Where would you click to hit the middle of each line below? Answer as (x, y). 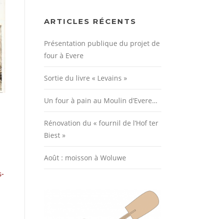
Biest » (55, 135)
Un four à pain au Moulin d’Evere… (101, 100)
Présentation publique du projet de (102, 43)
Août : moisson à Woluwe (85, 157)
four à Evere (64, 55)
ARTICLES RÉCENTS (90, 21)
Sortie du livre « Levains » (86, 78)
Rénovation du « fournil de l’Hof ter (101, 123)
